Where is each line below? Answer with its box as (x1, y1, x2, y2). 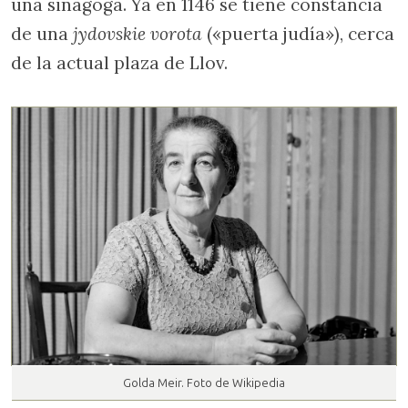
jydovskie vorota (73, 22, 202, 45)
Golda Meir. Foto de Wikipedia (123, 375, 285, 390)
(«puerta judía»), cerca (202, 22, 394, 45)
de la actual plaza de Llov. (11, 51, 228, 74)
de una (11, 22, 73, 45)
